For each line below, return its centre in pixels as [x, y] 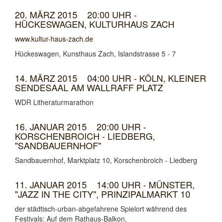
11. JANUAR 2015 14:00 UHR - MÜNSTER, [105, 184]
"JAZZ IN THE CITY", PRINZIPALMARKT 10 [103, 194]
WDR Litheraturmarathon [54, 102]
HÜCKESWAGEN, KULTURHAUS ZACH [95, 24]
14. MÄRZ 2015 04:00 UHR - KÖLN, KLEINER [111, 78]
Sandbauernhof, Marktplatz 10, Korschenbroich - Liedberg [106, 160]
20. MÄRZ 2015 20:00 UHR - [76, 14]
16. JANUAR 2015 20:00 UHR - [81, 126]
